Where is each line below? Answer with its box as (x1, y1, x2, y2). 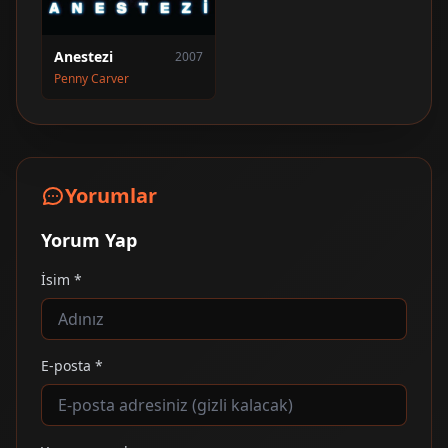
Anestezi (54, 46, 113, 66)
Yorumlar (65, 181, 157, 209)
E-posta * (41, 355, 103, 375)
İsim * (41, 269, 82, 289)
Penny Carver (54, 69, 129, 87)
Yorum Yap (41, 227, 137, 252)
